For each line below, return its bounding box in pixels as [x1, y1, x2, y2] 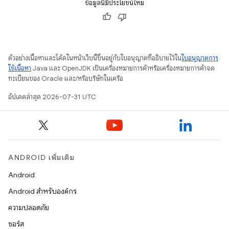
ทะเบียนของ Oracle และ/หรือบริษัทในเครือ [8, 74, 123, 83]
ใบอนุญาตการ [181, 53, 218, 62]
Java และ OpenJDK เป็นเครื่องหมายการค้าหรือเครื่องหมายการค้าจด [31, 63, 215, 73]
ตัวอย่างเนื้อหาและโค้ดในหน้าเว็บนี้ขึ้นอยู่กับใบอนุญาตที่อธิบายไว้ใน [8, 53, 181, 62]
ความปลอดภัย [8, 203, 49, 212]
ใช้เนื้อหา [8, 63, 31, 73]
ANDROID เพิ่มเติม [8, 153, 75, 162]
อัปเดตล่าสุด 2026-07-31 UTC [8, 92, 96, 101]
